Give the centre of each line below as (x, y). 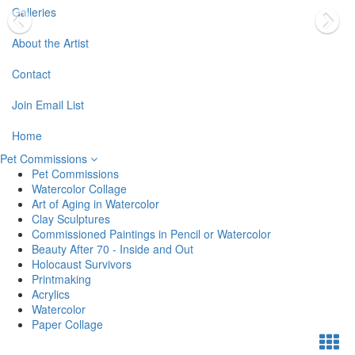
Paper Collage (67, 324)
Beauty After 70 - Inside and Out (113, 249)
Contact (31, 74)
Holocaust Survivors (82, 264)
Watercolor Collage (79, 189)
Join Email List (48, 105)
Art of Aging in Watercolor (95, 204)
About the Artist (50, 43)
